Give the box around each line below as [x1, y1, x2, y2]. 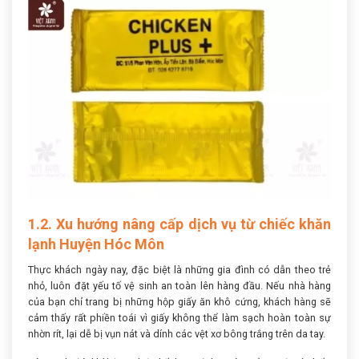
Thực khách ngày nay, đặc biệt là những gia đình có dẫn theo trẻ [28, 263, 331, 276]
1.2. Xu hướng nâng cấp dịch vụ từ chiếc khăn [28, 215, 331, 232]
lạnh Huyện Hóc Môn [28, 235, 164, 252]
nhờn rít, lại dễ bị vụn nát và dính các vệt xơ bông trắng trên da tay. [28, 327, 325, 340]
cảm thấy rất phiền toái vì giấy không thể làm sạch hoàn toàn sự [28, 311, 331, 324]
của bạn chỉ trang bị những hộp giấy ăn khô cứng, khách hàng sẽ [28, 295, 331, 308]
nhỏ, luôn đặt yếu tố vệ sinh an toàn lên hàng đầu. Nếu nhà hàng [28, 279, 331, 292]
